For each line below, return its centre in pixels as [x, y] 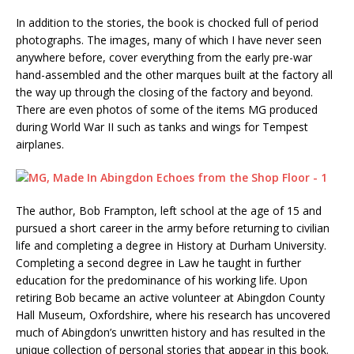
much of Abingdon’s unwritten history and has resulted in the [171, 332]
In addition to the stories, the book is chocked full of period [167, 22]
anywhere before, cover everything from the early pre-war [164, 57]
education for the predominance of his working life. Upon [162, 280]
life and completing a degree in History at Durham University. [171, 245]
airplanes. [40, 144]
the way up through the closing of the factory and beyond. [164, 92]
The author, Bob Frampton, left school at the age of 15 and [169, 210]
